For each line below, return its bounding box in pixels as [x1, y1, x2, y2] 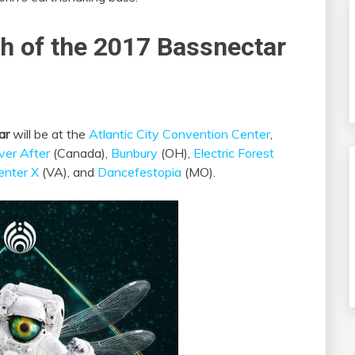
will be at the [10, 126, 89, 143]
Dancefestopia [97, 164, 181, 181]
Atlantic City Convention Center [89, 126, 270, 143]
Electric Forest [193, 145, 274, 162]
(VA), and [39, 164, 97, 181]
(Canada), [50, 145, 111, 162]
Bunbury [111, 145, 158, 162]
